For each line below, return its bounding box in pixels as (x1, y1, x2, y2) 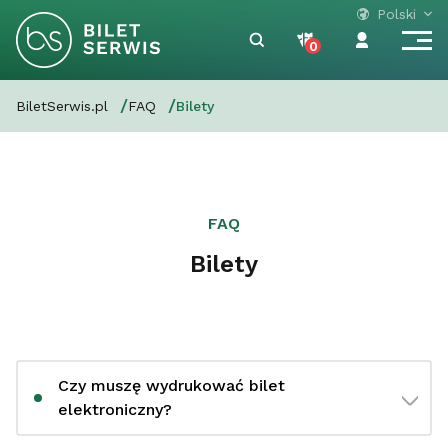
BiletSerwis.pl (16, 98, 108, 114)
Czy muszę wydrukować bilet (58, 376, 285, 395)
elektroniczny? (58, 400, 172, 419)
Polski (377, 6, 416, 22)
